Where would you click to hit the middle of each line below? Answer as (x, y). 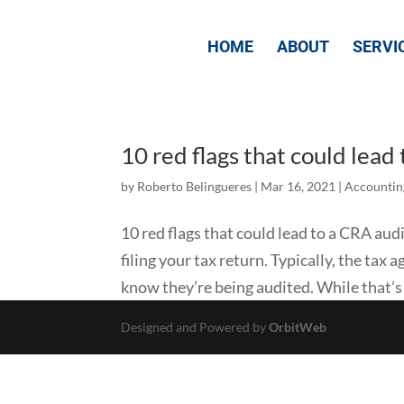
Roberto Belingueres (195, 186)
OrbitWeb (298, 327)
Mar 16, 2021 (298, 186)
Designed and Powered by (195, 327)
